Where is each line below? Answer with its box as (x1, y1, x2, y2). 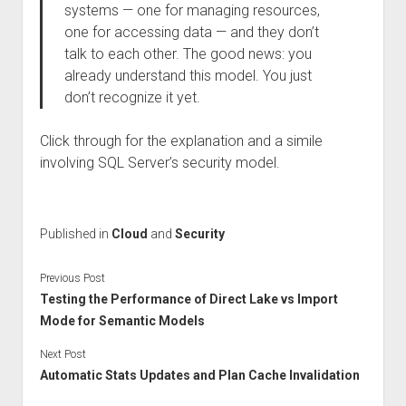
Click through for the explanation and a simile (39, 132, 323, 150)
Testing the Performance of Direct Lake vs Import (39, 291, 338, 306)
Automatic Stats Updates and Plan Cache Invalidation (39, 367, 360, 382)
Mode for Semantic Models (39, 313, 205, 328)
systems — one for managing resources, (63, 2, 320, 19)
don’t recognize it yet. (63, 89, 200, 106)
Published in (39, 227, 111, 241)
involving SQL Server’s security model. (39, 154, 280, 171)
